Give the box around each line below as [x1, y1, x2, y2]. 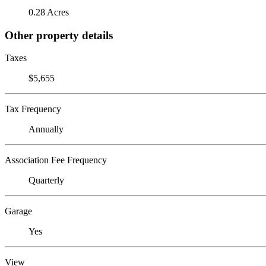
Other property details [5, 28, 113, 42]
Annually [28, 124, 64, 135]
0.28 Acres [28, 7, 69, 17]
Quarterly [28, 175, 64, 186]
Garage [5, 206, 32, 217]
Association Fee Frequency [5, 155, 107, 166]
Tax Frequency [5, 104, 61, 115]
